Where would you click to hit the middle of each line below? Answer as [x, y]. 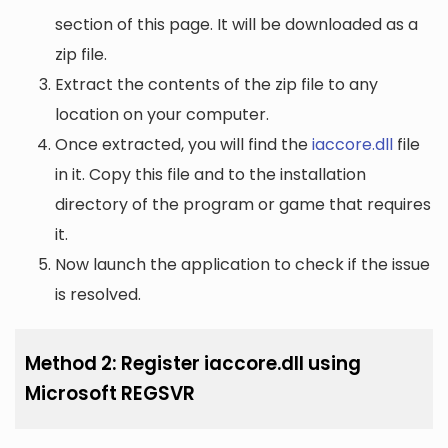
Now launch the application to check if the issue [242, 264]
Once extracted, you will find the [183, 144]
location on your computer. [162, 114]
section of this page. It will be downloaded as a [236, 24]
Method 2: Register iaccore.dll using [193, 363]
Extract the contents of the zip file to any [216, 84]
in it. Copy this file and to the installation [210, 174]
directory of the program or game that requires [243, 204]
